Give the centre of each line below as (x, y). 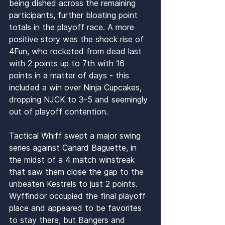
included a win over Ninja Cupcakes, (77, 88)
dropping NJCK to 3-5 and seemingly (80, 100)
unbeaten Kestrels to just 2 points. (75, 184)
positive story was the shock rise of (78, 39)
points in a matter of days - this (70, 76)
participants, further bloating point (75, 15)
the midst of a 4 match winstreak (73, 160)
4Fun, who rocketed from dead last (77, 51)
